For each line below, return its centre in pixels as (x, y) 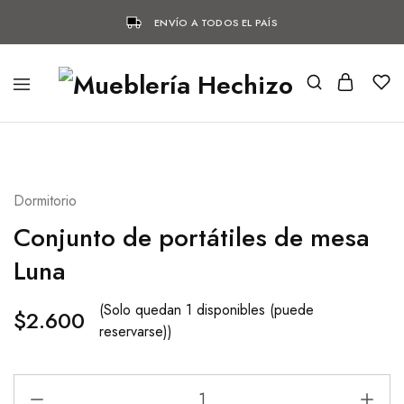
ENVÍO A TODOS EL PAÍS (216, 22)
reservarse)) (136, 331)
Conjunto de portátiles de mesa (192, 238)
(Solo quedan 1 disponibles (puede (207, 310)
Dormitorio (45, 201)
